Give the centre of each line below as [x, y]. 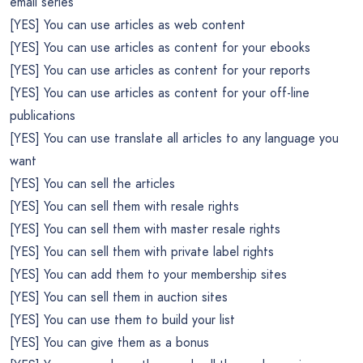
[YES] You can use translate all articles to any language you [174, 138]
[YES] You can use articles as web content [128, 24]
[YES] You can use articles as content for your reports [160, 70]
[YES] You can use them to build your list [122, 319]
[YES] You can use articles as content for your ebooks [160, 47]
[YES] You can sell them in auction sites [119, 297]
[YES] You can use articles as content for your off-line [160, 92]
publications [43, 115]
